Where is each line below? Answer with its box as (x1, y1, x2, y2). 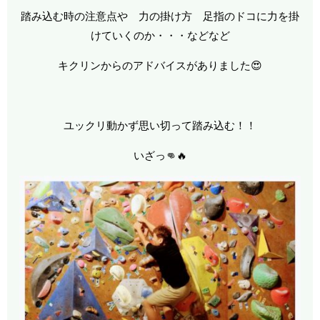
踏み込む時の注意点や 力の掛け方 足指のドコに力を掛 (21, 9, 299, 24)
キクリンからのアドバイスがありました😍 (58, 59, 262, 73)
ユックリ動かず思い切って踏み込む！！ (64, 119, 256, 133)
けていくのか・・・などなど (90, 29, 230, 43)
